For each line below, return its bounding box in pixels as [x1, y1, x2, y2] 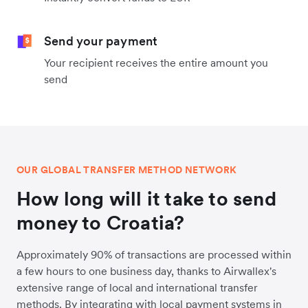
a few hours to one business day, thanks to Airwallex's [16, 264, 276, 278]
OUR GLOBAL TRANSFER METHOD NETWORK [16, 164, 237, 177]
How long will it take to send [16, 186, 276, 212]
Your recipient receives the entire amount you [44, 56, 268, 70]
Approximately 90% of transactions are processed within [16, 247, 291, 262]
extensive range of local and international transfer [16, 280, 258, 295]
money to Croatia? [16, 210, 185, 236]
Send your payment [44, 33, 158, 49]
